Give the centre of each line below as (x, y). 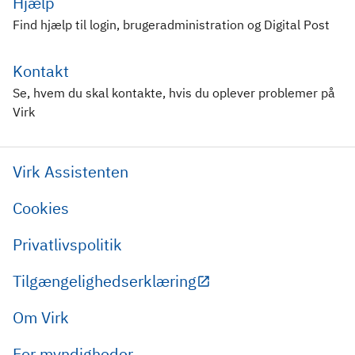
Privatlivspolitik (67, 244)
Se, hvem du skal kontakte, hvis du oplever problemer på (174, 92)
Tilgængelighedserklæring (105, 281)
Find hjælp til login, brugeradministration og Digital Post (171, 24)
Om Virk (41, 317)
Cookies (41, 208)
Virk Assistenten (71, 171)
